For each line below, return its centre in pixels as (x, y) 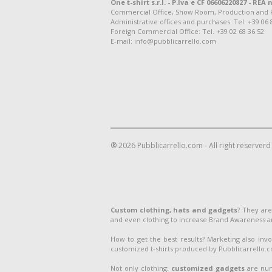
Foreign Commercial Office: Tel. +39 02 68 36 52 (187, 31)
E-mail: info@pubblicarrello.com (163, 41)
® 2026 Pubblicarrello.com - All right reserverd (191, 145)
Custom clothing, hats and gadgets (174, 210)
